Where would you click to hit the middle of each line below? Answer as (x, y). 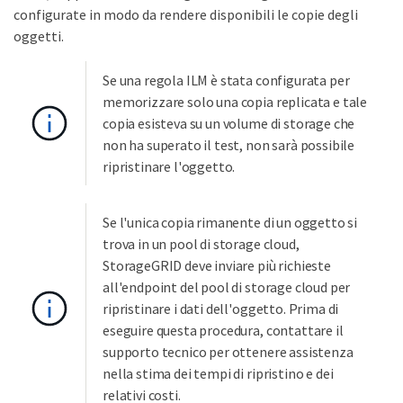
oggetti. (39, 36)
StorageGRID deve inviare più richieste (217, 265)
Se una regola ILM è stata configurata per (226, 80)
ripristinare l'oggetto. (169, 166)
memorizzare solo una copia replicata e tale (235, 101)
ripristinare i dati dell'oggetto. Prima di (221, 308)
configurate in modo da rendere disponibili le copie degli (186, 14)
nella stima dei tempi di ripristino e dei (218, 373)
